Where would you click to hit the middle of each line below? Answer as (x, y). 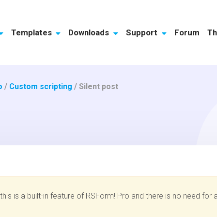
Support (143, 32)
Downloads (90, 32)
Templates (32, 32)
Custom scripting (41, 86)
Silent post (99, 86)
